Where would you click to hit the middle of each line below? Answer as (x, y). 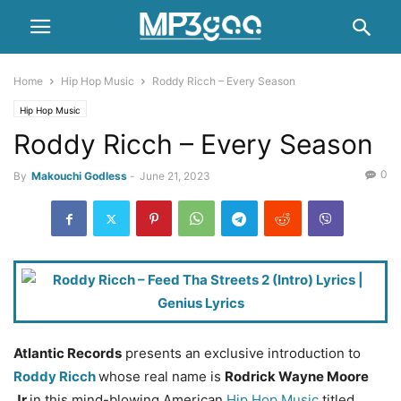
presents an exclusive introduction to (241, 353)
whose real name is (162, 376)
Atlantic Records (68, 353)
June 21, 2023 (175, 176)
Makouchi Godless (79, 176)
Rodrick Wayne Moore (297, 376)
